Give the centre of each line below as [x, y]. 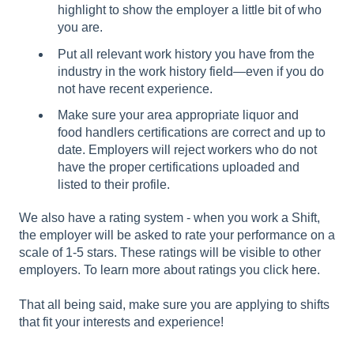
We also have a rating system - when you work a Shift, [169, 217]
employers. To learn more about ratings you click [155, 269]
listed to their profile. [114, 184]
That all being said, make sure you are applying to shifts [174, 305]
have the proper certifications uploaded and [179, 167]
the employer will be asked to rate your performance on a [177, 235]
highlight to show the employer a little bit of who [190, 10]
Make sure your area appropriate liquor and [178, 115]
